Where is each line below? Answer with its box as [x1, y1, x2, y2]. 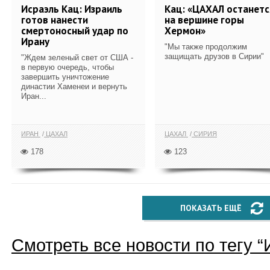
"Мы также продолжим [165, 42, 247, 51]
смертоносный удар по [21, 24, 128, 37]
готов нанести [21, 13, 88, 27]
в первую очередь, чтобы [21, 62, 114, 72]
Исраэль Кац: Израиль [21, 2, 122, 16]
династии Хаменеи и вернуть [21, 81, 127, 91]
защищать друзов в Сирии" [165, 51, 264, 61]
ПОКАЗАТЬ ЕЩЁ [180, 202, 242, 213]
